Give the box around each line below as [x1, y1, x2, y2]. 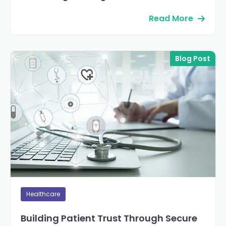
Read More [149, 13, 193, 25]
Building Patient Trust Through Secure [21, 212, 197, 225]
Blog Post [175, 53, 210, 64]
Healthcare [26, 190, 60, 199]
